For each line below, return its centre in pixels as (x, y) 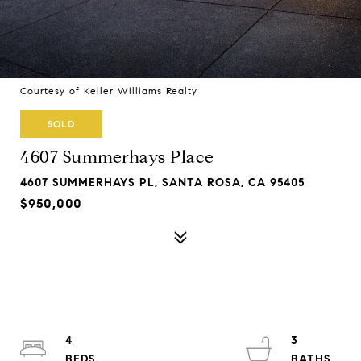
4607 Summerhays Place (117, 157)
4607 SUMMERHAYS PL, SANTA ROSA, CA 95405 (162, 183)
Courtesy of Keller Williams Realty (109, 91)
